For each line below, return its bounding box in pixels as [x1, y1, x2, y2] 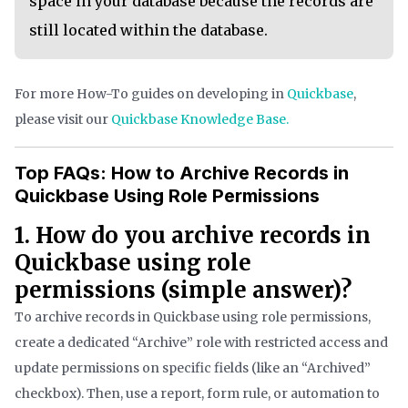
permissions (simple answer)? [15, 276, 352, 305]
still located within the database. [29, 21, 268, 40]
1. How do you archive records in [15, 221, 371, 250]
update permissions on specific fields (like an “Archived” [15, 360, 371, 377]
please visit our [15, 111, 111, 128]
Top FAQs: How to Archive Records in [15, 162, 349, 185]
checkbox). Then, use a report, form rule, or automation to [15, 385, 380, 403]
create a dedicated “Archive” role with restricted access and [15, 334, 388, 352]
